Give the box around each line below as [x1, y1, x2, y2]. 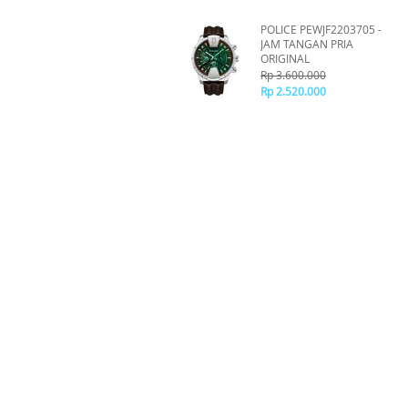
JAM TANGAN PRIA [260, 36, 353, 51]
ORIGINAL [260, 51, 310, 66]
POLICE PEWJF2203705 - [260, 22, 382, 36]
